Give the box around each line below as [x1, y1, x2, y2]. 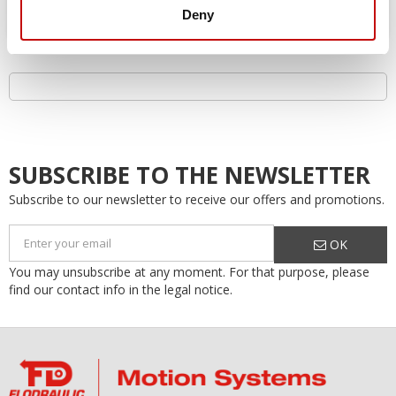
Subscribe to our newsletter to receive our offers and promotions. [9, 191, 385, 209]
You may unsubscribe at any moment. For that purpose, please [9, 263, 369, 280]
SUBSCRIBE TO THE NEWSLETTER [9, 159, 370, 192]
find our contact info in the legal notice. [9, 280, 232, 298]
